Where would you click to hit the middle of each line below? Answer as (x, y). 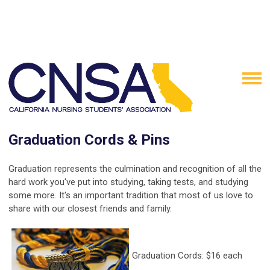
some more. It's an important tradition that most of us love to (131, 196)
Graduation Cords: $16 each (187, 256)
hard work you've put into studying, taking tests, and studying (128, 182)
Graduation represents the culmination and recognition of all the (135, 169)
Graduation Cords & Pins (89, 140)
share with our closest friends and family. (91, 209)
